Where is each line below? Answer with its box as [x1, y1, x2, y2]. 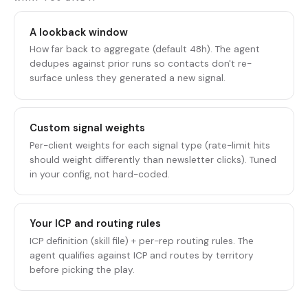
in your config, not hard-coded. [30, 168, 170, 180]
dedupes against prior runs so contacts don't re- [30, 58, 252, 70]
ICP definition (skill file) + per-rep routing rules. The [30, 235, 254, 247]
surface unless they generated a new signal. [30, 72, 226, 85]
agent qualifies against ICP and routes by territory [30, 250, 254, 262]
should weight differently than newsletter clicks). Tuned [30, 153, 277, 166]
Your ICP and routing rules [30, 217, 162, 231]
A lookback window [30, 25, 129, 39]
